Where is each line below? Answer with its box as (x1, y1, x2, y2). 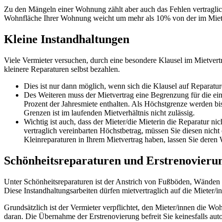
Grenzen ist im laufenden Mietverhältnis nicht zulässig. (24, 108, 195, 117)
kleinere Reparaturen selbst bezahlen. (4, 64, 120, 73)
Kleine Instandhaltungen (4, 32, 129, 46)
